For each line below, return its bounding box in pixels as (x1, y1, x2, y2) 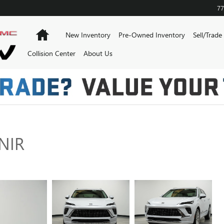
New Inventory (65, 30, 111, 39)
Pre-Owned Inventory (118, 30, 185, 39)
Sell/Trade (193, 30, 222, 39)
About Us (83, 48, 113, 58)
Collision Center (27, 48, 76, 58)
